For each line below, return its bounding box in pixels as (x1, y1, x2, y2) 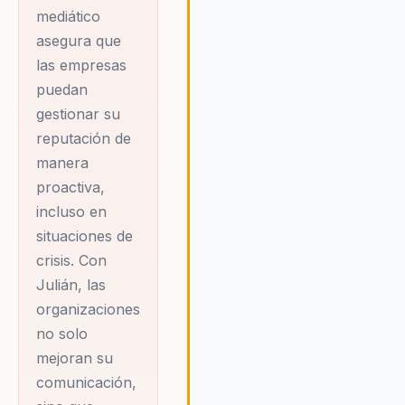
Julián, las (36, 276, 107, 295)
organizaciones (36, 300, 141, 319)
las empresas (36, 56, 127, 75)
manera (36, 154, 89, 173)
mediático (36, 7, 101, 26)
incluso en (36, 202, 108, 221)
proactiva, (36, 178, 106, 197)
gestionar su (36, 105, 121, 124)
